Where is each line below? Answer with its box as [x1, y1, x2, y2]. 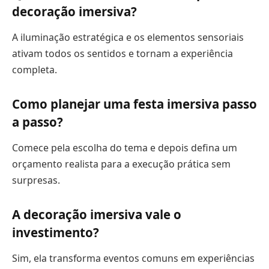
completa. [12, 62, 57, 76]
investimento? [12, 223, 99, 241]
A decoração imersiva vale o [12, 205, 181, 223]
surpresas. [12, 173, 60, 187]
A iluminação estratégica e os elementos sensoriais [12, 30, 244, 44]
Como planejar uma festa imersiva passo [12, 95, 257, 112]
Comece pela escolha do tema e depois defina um [12, 141, 237, 154]
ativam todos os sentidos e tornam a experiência [12, 46, 233, 60]
